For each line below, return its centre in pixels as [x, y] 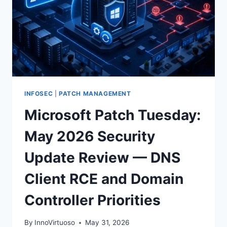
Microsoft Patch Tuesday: [112, 115]
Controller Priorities [92, 200]
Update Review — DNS [102, 157]
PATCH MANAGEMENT [95, 93]
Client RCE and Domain [104, 179]
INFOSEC [39, 93]
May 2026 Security [90, 136]
